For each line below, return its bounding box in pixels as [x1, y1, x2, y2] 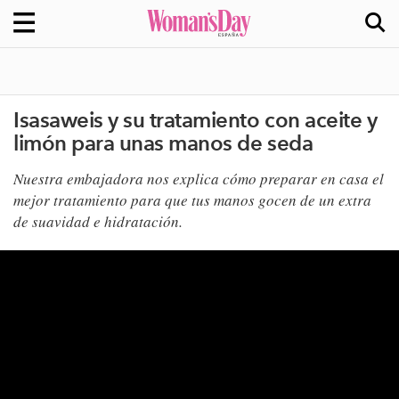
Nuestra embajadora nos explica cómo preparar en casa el [13, 168, 384, 189]
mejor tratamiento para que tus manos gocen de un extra [13, 190, 371, 210]
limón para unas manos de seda [13, 130, 313, 156]
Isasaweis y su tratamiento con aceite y [13, 107, 378, 133]
